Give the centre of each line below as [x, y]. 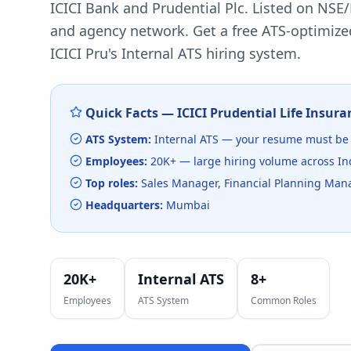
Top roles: [112, 183]
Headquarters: [124, 205]
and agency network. [119, 31]
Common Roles [284, 300]
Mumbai [188, 205]
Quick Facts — [131, 113]
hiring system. [251, 53]
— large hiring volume [239, 161]
